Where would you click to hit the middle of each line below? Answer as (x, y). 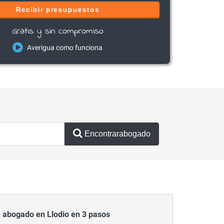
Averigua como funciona (65, 48)
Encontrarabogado (117, 134)
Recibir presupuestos (57, 9)
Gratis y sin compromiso (57, 32)
